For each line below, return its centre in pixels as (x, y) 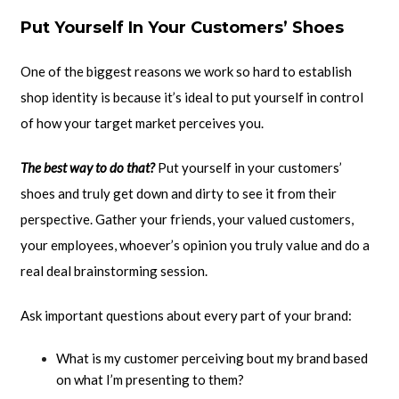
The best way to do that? (89, 168)
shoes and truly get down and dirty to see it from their (178, 194)
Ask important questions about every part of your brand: (186, 316)
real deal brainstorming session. (114, 271)
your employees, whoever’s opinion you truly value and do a (195, 245)
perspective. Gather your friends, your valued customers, (187, 220)
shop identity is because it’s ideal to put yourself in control (191, 98)
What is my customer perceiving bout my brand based (212, 358)
